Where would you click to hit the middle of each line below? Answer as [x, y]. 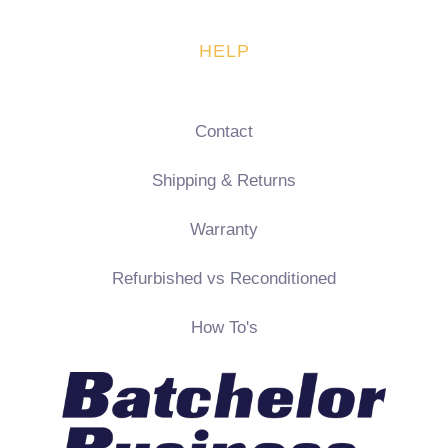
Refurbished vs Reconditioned [224, 279]
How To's [224, 328]
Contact [224, 132]
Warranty [224, 230]
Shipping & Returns [224, 181]
